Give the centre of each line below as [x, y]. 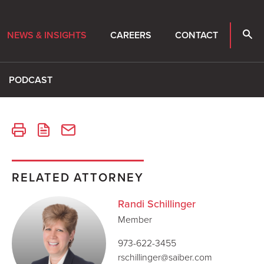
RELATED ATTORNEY [78, 177]
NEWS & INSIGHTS [47, 35]
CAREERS [131, 35]
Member [135, 219]
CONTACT [197, 35]
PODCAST [31, 80]
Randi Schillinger [157, 204]
